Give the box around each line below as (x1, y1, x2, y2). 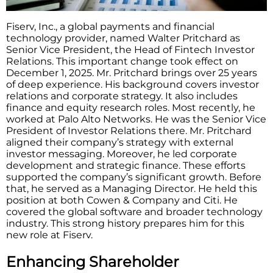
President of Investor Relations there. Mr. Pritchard (6, 125, 252, 137)
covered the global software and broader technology (6, 206, 263, 218)
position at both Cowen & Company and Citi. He (6, 194, 238, 207)
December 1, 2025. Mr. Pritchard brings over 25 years (6, 67, 257, 79)
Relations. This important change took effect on (6, 55, 238, 68)
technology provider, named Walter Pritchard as (6, 32, 240, 44)
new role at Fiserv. (6, 229, 93, 241)
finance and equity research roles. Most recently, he (6, 102, 255, 114)
